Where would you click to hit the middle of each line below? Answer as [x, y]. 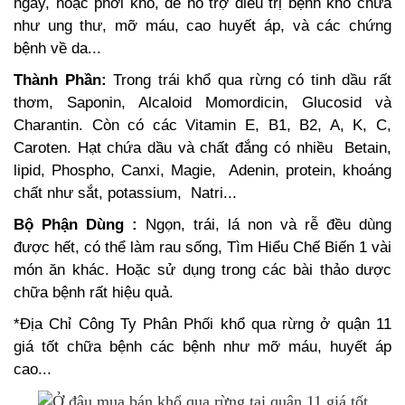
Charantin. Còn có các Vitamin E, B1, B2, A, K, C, [202, 126]
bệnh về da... [57, 49]
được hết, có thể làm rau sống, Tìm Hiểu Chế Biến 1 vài [202, 248]
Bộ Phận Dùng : [75, 225]
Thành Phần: [60, 80]
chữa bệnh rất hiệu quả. [94, 293]
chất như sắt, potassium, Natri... [125, 193]
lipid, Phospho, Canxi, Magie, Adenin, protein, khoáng [202, 171]
